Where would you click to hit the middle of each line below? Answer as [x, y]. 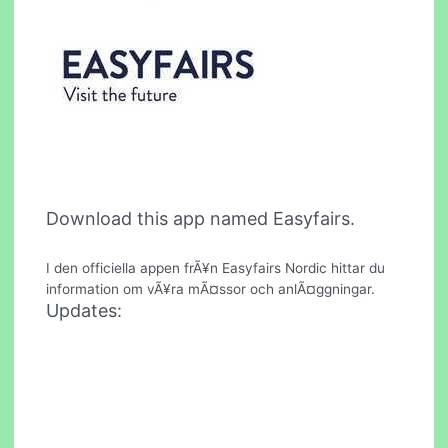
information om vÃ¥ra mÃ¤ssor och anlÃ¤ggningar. [211, 289]
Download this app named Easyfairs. [201, 219]
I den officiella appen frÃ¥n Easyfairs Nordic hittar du [216, 268]
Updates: [84, 311]
